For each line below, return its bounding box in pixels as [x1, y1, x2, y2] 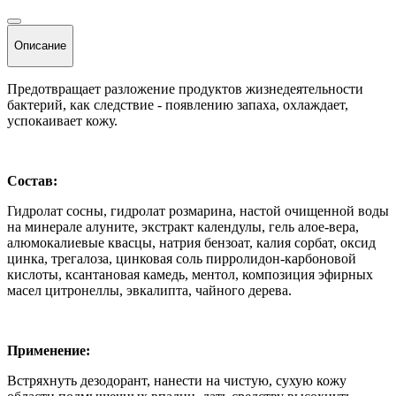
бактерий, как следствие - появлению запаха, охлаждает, [7, 96, 348, 112]
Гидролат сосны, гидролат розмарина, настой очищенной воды [7, 202, 389, 218]
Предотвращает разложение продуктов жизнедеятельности [7, 80, 363, 96]
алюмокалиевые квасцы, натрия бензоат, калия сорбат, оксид [7, 234, 376, 250]
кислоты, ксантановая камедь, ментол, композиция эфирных [7, 266, 373, 282]
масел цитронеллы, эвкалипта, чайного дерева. [7, 282, 292, 298]
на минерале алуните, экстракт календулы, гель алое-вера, [7, 218, 359, 234]
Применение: [7, 342, 90, 358]
